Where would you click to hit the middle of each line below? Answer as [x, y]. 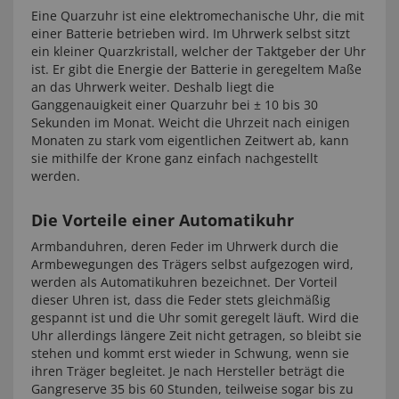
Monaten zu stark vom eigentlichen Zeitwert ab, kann [190, 140]
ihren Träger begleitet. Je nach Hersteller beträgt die [188, 371]
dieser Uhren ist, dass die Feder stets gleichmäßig [181, 300]
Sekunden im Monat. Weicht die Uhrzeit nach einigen [191, 122]
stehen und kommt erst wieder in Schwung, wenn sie [190, 353]
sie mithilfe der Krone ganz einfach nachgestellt [175, 158]
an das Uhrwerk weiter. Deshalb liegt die [153, 87]
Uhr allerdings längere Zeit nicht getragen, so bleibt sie [196, 335]
